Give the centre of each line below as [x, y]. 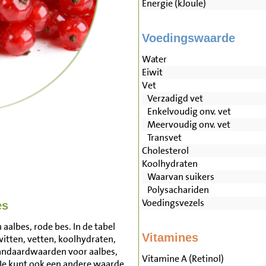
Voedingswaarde [188, 38]
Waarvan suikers [178, 177]
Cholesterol [165, 151]
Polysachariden [175, 190]
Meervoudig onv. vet [186, 125]
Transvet [161, 138]
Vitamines [170, 238]
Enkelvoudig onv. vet [186, 112]
